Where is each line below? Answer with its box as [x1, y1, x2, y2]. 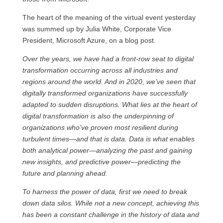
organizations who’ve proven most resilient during [22, 123, 178, 131]
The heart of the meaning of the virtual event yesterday [22, 13, 196, 21]
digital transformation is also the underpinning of [22, 112, 174, 120]
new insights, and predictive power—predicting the [22, 158, 181, 166]
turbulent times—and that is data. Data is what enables [22, 135, 195, 143]
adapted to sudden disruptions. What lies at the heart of [22, 101, 197, 109]
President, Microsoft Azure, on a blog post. [22, 36, 156, 44]
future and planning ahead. [22, 169, 108, 177]
